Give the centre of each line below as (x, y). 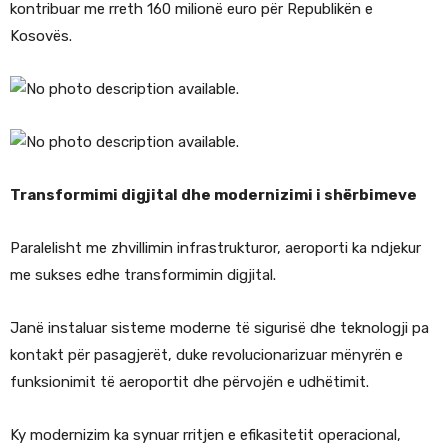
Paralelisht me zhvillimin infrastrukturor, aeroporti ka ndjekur (215, 248)
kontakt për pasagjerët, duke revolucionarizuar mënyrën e (206, 355)
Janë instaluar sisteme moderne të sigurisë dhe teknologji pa (219, 328)
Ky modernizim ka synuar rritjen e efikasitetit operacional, (205, 435)
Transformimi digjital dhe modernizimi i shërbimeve (213, 195)
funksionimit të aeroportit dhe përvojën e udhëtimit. (189, 382)
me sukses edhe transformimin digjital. (143, 275)
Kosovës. (41, 36)
